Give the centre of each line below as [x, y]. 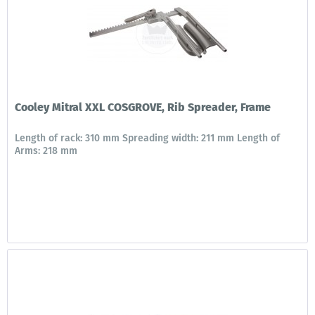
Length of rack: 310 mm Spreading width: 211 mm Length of [148, 138]
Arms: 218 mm [46, 150]
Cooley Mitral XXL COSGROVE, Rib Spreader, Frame [143, 107]
